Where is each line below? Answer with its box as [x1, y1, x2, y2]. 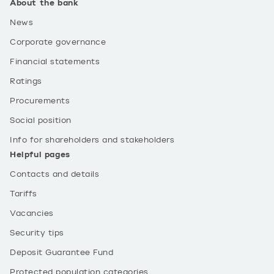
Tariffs [10, 189, 37, 199]
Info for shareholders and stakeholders [10, 135, 174, 145]
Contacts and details [10, 169, 99, 179]
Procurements [10, 96, 70, 106]
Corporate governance [10, 37, 106, 47]
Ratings [10, 76, 42, 86]
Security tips [10, 228, 64, 238]
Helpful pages [10, 150, 70, 160]
